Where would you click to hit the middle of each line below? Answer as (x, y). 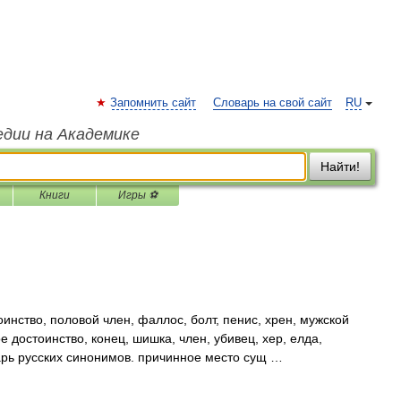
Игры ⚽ (138, 195)
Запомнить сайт (153, 103)
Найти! (340, 166)
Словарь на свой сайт (273, 103)
